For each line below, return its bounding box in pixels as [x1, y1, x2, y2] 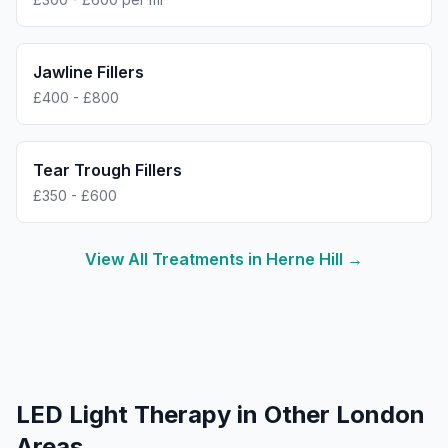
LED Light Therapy [16, 400, 231, 429]
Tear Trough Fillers [33, 160, 182, 180]
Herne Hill [266, 249, 343, 269]
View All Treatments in [85, 249, 266, 269]
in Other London [231, 400, 425, 429]
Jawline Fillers [33, 62, 144, 82]
